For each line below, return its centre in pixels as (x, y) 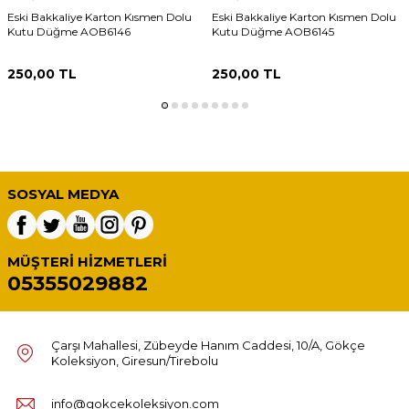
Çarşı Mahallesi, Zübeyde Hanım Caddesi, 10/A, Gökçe (208, 345)
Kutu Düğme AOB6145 (273, 31)
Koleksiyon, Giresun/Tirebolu (135, 360)
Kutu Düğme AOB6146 (69, 31)
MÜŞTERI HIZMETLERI (87, 261)
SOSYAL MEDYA (63, 194)
